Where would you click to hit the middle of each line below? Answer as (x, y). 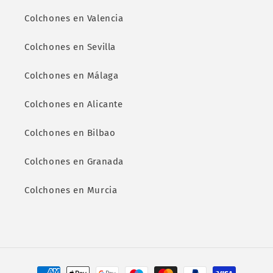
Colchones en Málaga (72, 76)
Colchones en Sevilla (70, 47)
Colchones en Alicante (74, 104)
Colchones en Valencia (74, 18)
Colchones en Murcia (71, 190)
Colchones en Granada (74, 161)
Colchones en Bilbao (70, 133)
